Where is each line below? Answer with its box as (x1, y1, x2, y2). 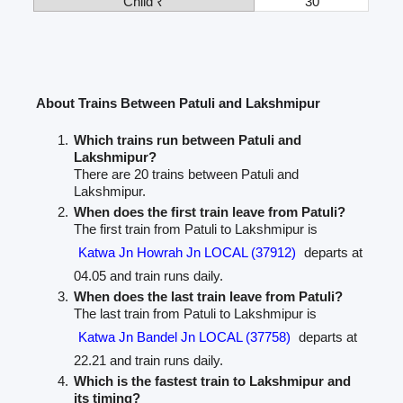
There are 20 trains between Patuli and (74, 166, 300, 182)
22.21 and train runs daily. (74, 352, 224, 368)
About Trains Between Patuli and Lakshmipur (36, 94, 321, 111)
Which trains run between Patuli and (74, 131, 302, 148)
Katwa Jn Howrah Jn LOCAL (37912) (78, 244, 297, 260)
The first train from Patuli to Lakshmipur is (74, 220, 318, 237)
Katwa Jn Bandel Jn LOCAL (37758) (78, 328, 291, 345)
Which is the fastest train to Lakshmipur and (74, 372, 352, 389)
